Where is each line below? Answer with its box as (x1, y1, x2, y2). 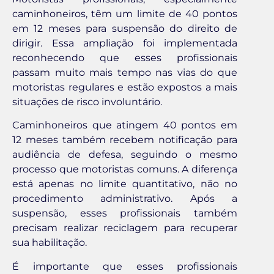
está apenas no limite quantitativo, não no (12, 178, 237, 190)
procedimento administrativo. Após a (12, 193, 237, 205)
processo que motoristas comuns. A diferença (12, 163, 237, 176)
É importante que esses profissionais (12, 260, 237, 272)
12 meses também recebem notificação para (12, 134, 237, 146)
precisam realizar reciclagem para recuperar (12, 222, 237, 234)
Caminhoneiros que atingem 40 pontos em (12, 119, 237, 131)
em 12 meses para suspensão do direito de (12, 23, 237, 35)
